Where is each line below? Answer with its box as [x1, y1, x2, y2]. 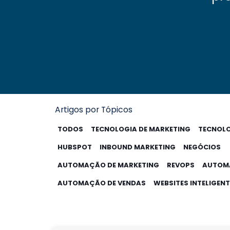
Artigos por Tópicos [55, 104, 132, 116]
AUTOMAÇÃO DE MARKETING [57, 160, 159, 170]
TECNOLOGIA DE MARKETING [91, 124, 190, 134]
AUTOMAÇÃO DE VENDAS [57, 178, 146, 188]
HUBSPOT [57, 142, 92, 152]
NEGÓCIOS [183, 142, 221, 152]
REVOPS [167, 160, 195, 170]
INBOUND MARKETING [100, 142, 176, 152]
